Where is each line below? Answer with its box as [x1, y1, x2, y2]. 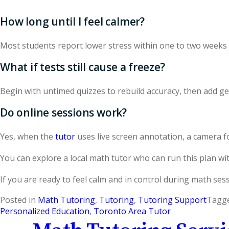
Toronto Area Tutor [94, 205, 171, 217]
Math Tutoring [38, 194, 95, 205]
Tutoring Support [138, 194, 207, 205]
